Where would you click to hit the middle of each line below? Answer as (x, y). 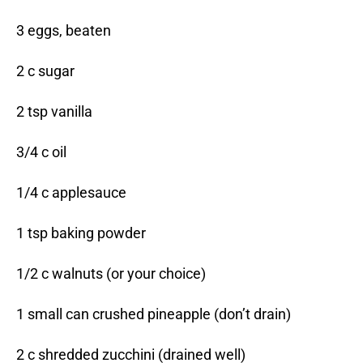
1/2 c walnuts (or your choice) (111, 274)
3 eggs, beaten (64, 31)
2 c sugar (45, 71)
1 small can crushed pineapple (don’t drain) (154, 314)
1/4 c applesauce (71, 193)
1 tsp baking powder (81, 233)
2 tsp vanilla (54, 112)
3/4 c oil (41, 152)
